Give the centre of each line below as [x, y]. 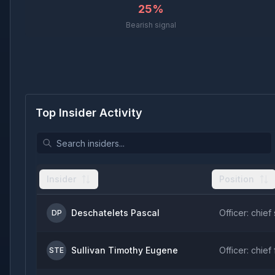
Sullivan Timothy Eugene [125, 250]
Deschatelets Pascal [115, 213]
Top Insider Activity [89, 113]
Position [237, 179]
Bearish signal [151, 25]
